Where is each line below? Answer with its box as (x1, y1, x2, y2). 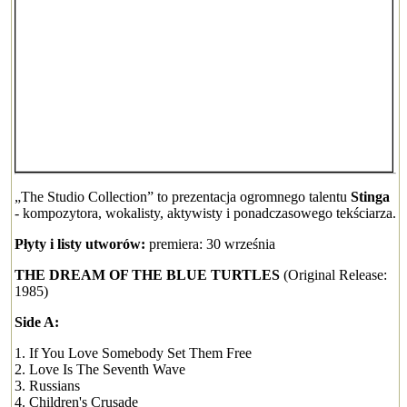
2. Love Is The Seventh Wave (15, 362, 185, 377)
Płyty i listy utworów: (15, 236, 145, 252)
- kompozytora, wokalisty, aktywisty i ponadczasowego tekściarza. (15, 205, 396, 221)
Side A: (15, 314, 59, 330)
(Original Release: (280, 267, 387, 283)
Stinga (351, 189, 390, 204)
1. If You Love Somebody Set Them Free (15, 345, 252, 361)
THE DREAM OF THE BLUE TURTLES (15, 267, 280, 283)
